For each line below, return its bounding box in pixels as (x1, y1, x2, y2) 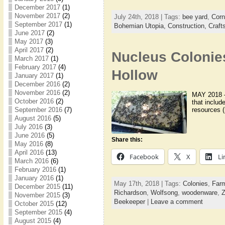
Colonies (182, 179, 208, 187)
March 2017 (14, 55, 49, 62)
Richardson (114, 188, 147, 196)
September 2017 (14, 21, 62, 28)
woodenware (181, 188, 217, 196)
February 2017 (14, 63, 56, 71)
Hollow (111, 67, 158, 83)
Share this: (111, 136, 143, 143)
